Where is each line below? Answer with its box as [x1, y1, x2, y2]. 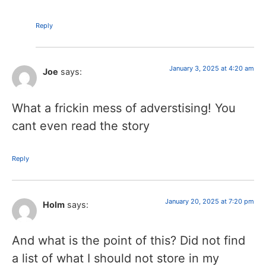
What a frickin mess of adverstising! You [12, 100, 236, 115]
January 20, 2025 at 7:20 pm [165, 197, 254, 205]
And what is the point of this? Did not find [12, 233, 245, 248]
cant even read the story [12, 118, 150, 133]
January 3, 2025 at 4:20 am [169, 64, 254, 73]
